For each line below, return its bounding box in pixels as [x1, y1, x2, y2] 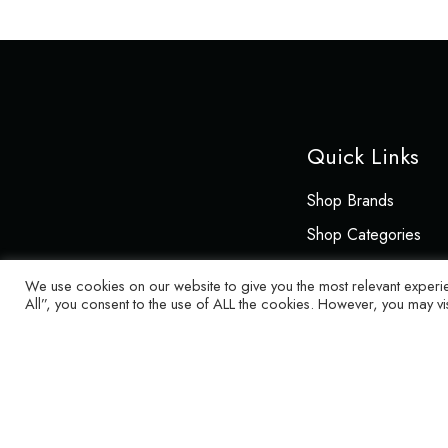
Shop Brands [307, 188, 394, 212]
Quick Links [307, 139, 419, 172]
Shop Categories [307, 222, 421, 246]
